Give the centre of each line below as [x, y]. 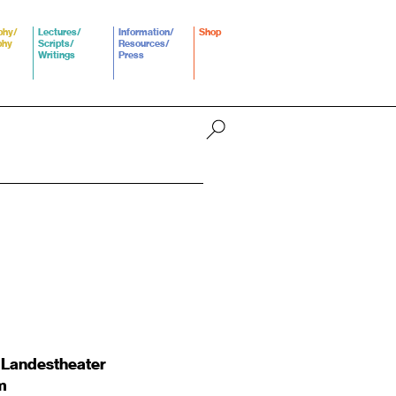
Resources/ [144, 44]
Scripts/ [56, 44]
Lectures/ [60, 32]
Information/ [146, 32]
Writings [57, 55]
